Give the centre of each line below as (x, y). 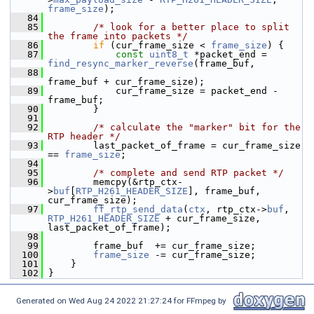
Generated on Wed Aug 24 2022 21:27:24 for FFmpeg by (123, 300)
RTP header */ (84, 136)
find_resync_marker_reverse (121, 63)
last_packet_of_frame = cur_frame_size (172, 145)
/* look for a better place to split (191, 27)
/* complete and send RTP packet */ (189, 173)
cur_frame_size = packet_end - (161, 91)
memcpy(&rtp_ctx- (113, 182)
